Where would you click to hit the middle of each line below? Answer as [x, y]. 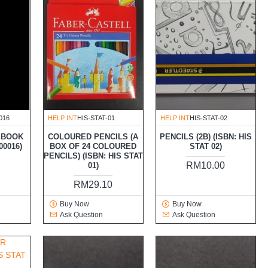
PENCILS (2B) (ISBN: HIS [205, 137]
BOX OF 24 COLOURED [93, 147]
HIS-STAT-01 [96, 118]
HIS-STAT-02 [208, 118]
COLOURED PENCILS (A [93, 137]
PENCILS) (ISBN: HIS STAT [93, 156]
